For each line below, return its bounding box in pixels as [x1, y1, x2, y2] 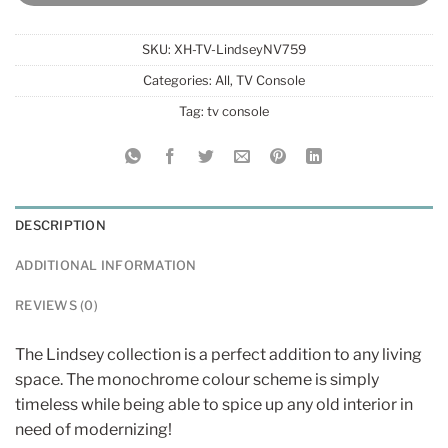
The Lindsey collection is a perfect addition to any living [15, 345, 422, 365]
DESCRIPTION [15, 218, 106, 234]
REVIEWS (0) [15, 298, 98, 314]
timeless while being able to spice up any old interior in [15, 395, 413, 415]
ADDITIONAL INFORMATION [15, 258, 197, 274]
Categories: [143, 73, 215, 89]
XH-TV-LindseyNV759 [174, 42, 306, 58]
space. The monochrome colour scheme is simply [15, 370, 379, 390]
